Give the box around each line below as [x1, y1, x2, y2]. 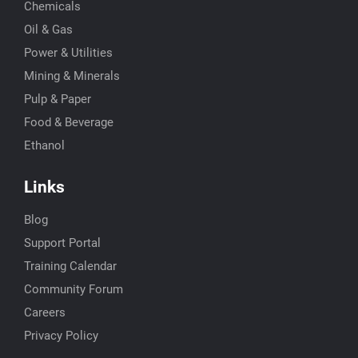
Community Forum [24, 282, 123, 297]
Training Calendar [24, 259, 117, 274]
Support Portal [24, 236, 101, 251]
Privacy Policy [24, 328, 98, 344]
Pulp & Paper [24, 92, 91, 107]
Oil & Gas [24, 22, 73, 38]
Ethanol [24, 138, 65, 153]
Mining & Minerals [24, 69, 120, 84]
